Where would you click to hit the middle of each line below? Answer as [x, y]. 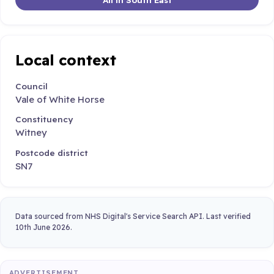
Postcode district [52, 152]
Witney [31, 133]
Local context [66, 60]
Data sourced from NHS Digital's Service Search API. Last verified [133, 217]
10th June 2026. [44, 228]
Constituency [44, 119]
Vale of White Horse [60, 99]
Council [31, 86]
